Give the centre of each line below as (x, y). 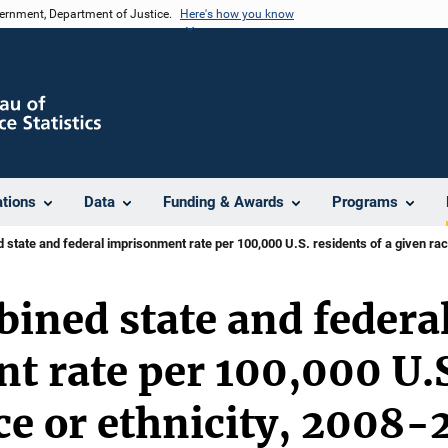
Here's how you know (237, 14)
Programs (365, 202)
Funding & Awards (223, 202)
